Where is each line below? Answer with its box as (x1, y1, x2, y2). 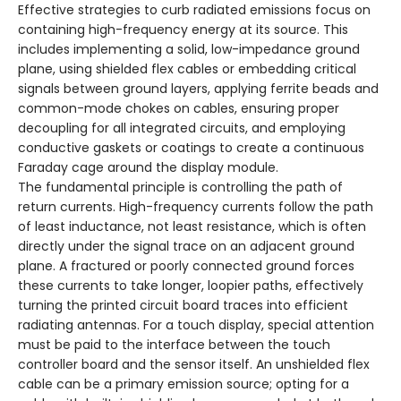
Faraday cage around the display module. (18, 158, 278, 177)
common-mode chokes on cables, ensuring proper (18, 99, 339, 118)
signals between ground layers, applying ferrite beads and (18, 80, 379, 98)
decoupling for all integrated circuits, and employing (18, 119, 346, 138)
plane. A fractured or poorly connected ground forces (18, 257, 354, 276)
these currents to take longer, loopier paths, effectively (18, 277, 363, 295)
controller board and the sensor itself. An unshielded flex (18, 355, 370, 374)
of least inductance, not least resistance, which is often (18, 218, 366, 236)
